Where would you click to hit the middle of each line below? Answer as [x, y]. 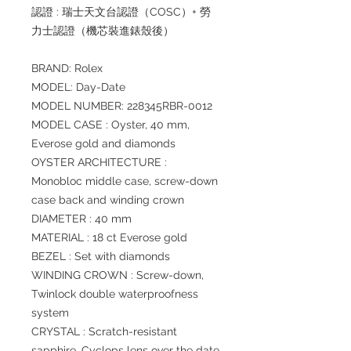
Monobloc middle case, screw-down [125, 181]
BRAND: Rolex [67, 68]
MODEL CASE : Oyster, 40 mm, [110, 125]
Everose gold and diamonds [103, 143]
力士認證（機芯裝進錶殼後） [103, 31]
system [50, 313]
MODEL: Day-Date [78, 87]
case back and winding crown [108, 200]
